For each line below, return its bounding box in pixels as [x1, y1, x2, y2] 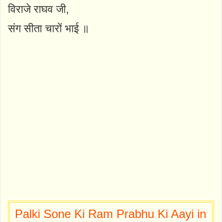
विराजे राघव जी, [8, 2, 69, 15]
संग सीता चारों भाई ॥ [8, 22, 89, 35]
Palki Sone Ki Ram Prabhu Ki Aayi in [15, 207, 206, 221]
